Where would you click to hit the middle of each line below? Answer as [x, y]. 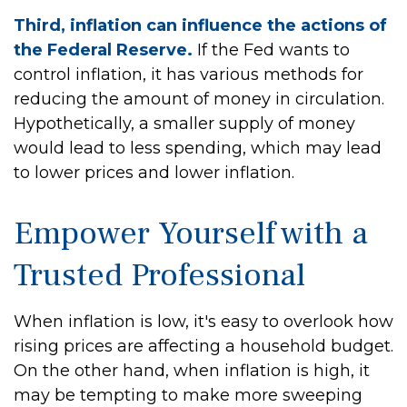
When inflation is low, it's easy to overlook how [203, 322]
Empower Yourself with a [191, 233]
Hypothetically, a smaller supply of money [184, 124]
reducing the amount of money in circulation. [199, 99]
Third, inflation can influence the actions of [200, 25]
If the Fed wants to [271, 50]
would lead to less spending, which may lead [198, 148]
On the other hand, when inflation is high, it [192, 371]
